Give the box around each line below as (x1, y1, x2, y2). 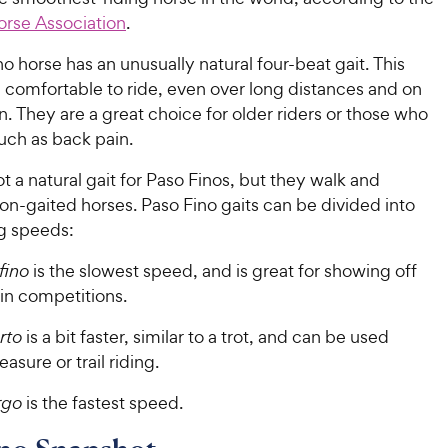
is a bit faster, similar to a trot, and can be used (26, 325, 389, 348)
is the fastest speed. (22, 391, 183, 414)
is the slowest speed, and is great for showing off (29, 259, 417, 282)
